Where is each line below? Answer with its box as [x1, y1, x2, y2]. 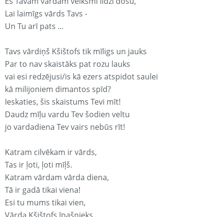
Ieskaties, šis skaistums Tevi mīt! [5, 96, 121, 108]
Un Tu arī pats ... [5, 21, 63, 32]
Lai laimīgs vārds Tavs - [5, 8, 87, 19]
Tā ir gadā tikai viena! [5, 185, 80, 196]
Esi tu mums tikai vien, [5, 197, 86, 208]
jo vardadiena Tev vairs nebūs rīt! [5, 122, 125, 133]
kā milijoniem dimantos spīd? [5, 84, 111, 95]
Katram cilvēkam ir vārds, [5, 147, 97, 158]
